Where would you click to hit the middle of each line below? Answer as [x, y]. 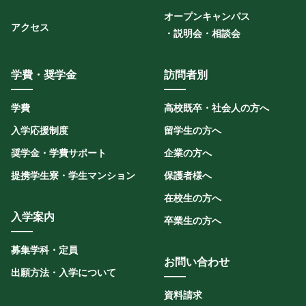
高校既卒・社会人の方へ [217, 108]
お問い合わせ [197, 262]
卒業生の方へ [193, 221]
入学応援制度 [40, 130]
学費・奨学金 [44, 75]
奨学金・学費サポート [59, 153]
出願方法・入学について [64, 273]
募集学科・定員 [44, 250]
